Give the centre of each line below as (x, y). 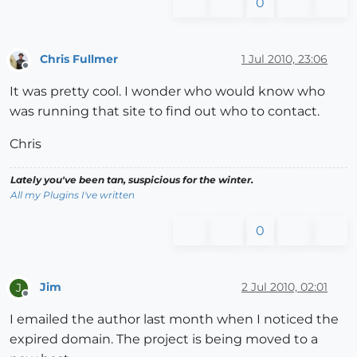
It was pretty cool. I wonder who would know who (167, 91)
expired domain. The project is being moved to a (164, 339)
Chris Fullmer (79, 59)
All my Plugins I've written (73, 194)
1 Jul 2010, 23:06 (284, 59)
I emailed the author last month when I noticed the (174, 319)
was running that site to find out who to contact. (165, 111)
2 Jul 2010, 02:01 (284, 287)
